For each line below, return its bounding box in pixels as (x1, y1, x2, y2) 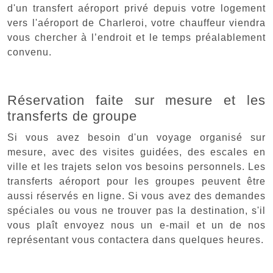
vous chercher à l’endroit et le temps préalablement (7, 32, 266, 43)
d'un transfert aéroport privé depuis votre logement (7, 2, 266, 13)
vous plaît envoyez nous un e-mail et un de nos (7, 219, 266, 230)
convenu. (7, 46, 52, 57)
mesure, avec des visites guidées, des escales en (7, 146, 266, 157)
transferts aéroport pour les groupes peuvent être (7, 175, 266, 186)
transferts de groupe (7, 108, 137, 124)
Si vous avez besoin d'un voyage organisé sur (7, 132, 266, 143)
